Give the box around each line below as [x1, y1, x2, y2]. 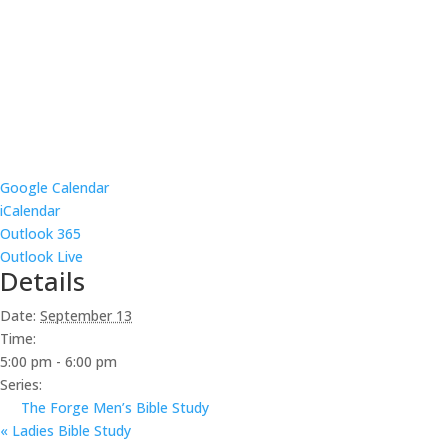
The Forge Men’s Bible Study [21, 397, 209, 417]
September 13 [40, 305, 132, 325]
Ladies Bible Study [8, 420, 131, 440]
